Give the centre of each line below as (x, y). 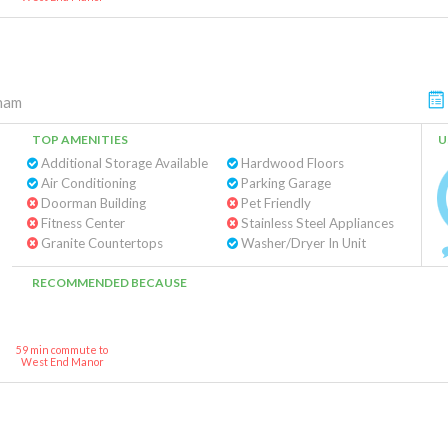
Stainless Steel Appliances (315, 223)
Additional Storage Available (123, 163)
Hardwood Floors (290, 163)
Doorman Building (92, 203)
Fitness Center (81, 223)
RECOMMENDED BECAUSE (109, 282)
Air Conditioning (87, 183)
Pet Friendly (274, 203)
